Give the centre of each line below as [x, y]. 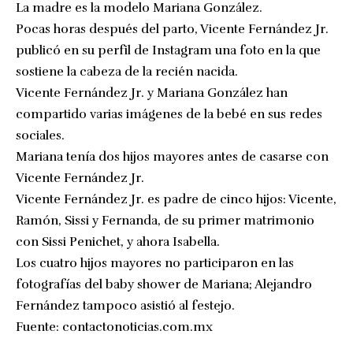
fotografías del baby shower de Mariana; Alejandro [164, 284]
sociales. [40, 135]
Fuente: [39, 327]
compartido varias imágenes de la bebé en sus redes [169, 114]
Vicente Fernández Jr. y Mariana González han [152, 93]
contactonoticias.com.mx [137, 327]
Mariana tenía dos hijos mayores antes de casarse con [172, 156]
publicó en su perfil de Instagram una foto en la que [168, 50]
